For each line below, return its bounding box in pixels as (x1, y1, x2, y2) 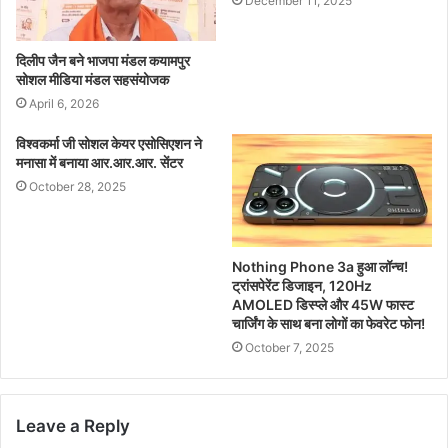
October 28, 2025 (29, 179, 126, 195)
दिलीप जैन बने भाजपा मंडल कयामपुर (16, 52, 190, 70)
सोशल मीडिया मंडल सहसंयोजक (16, 71, 172, 89)
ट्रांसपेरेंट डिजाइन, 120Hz (232, 277, 372, 295)
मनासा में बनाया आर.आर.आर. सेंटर (16, 154, 183, 172)
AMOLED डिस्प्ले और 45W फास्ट (232, 296, 414, 314)
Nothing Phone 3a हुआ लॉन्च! (232, 258, 408, 276)
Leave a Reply (16, 416, 130, 437)
